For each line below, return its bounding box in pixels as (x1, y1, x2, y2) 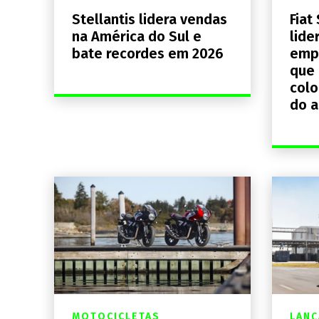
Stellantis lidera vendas (72, 10, 227, 28)
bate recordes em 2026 (72, 44, 224, 62)
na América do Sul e (72, 27, 202, 45)
